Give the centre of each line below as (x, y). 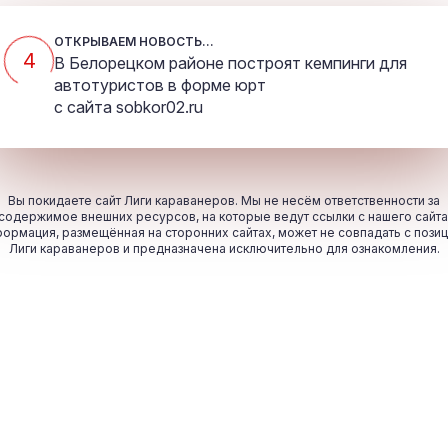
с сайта (85, 107)
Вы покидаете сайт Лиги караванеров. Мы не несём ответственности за (224, 201)
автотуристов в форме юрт (160, 85)
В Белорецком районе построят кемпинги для (230, 63)
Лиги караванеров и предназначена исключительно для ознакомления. (224, 249)
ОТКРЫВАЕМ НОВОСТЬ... (134, 42)
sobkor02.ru (159, 107)
